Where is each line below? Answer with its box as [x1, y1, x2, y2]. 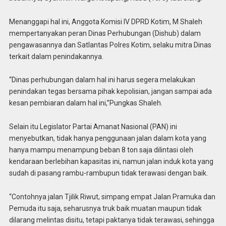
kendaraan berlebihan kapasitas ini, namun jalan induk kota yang [9, 157, 213, 166]
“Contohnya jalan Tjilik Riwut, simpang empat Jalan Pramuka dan [9, 192, 215, 201]
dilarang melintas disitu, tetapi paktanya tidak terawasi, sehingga [9, 215, 214, 224]
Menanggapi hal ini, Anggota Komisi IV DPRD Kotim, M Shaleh [9, 17, 202, 26]
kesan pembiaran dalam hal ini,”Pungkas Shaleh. [9, 99, 162, 107]
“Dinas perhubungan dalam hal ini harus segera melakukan [9, 76, 195, 84]
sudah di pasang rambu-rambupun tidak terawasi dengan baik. [9, 169, 208, 178]
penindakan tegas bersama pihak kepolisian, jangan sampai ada [9, 87, 212, 96]
